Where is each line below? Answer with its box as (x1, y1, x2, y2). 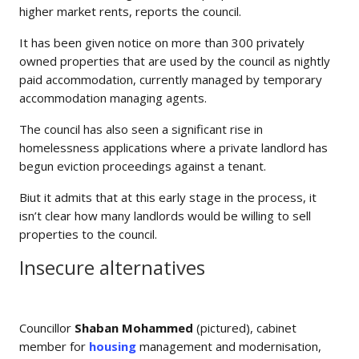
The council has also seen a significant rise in (19, 121, 263, 137)
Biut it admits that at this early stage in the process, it (19, 189, 317, 205)
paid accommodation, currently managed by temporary (19, 71, 322, 87)
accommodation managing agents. (19, 90, 207, 106)
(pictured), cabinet (196, 320, 296, 336)
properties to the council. (19, 226, 157, 242)
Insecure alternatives (19, 254, 205, 280)
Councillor (19, 320, 75, 336)
